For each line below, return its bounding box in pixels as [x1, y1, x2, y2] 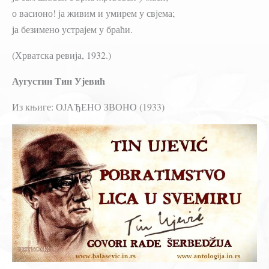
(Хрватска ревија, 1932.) [12, 48, 111, 61]
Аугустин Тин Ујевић [12, 73, 105, 88]
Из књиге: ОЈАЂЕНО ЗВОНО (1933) [12, 100, 165, 113]
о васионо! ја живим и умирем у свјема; [12, 6, 175, 19]
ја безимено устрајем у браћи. [12, 22, 133, 35]
